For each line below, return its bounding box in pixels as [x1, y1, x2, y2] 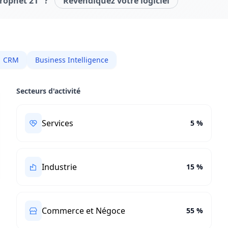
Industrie [42, 161, 77, 173]
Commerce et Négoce [42, 205, 126, 216]
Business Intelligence [35, 55, 108, 65]
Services [42, 118, 74, 129]
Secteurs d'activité [16, 86, 81, 96]
